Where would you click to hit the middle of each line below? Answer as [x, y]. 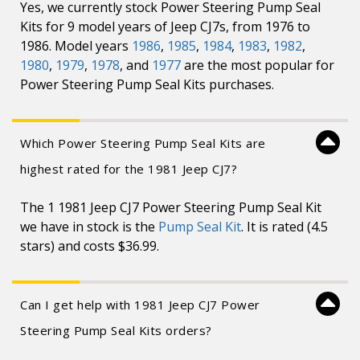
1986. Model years [76, 46]
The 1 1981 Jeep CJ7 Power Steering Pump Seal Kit [171, 207]
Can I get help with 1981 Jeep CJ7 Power [140, 305]
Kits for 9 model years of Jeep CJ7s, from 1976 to [165, 27]
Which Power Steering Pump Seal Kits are [143, 143]
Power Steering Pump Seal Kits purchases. [147, 84]
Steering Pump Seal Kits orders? [116, 330]
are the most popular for [258, 65]
